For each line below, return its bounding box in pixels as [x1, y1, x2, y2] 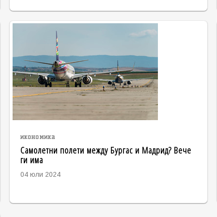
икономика [20, 133, 55, 141]
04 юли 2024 [20, 170, 61, 179]
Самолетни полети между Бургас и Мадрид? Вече [20, 143, 191, 157]
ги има [20, 153, 43, 167]
